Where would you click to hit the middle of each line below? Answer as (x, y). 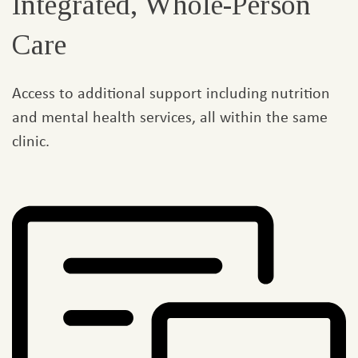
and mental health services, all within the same (170, 117)
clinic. (31, 141)
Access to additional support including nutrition (171, 93)
